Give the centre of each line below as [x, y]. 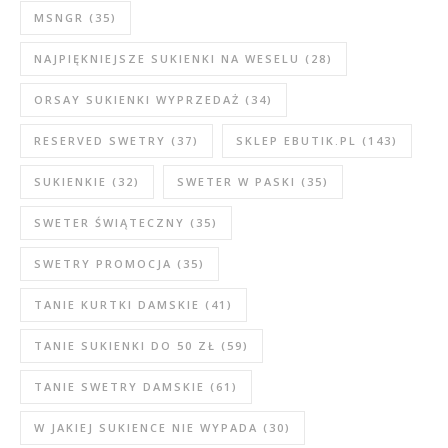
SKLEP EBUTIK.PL [296, 140]
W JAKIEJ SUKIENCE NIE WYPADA [146, 427]
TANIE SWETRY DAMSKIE [119, 386]
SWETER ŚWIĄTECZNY [109, 222]
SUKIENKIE [70, 181]
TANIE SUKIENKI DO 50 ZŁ [125, 345]
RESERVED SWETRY [100, 140]
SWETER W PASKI [236, 181]
